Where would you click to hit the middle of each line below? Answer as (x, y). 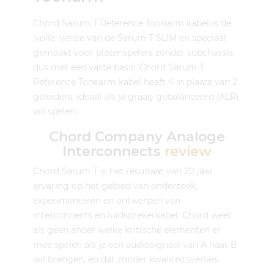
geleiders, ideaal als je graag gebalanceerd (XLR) (136, 96)
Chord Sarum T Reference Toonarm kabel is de (132, 23)
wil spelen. (55, 111)
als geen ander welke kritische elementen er (127, 230)
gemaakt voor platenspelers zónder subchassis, (134, 52)
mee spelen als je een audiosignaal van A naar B (135, 245)
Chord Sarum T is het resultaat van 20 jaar (123, 172)
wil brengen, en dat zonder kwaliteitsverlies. (126, 260)
